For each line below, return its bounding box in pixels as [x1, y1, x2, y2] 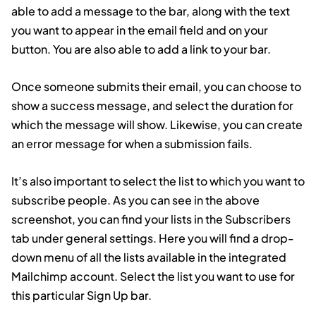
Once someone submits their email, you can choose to [11, 79, 301, 95]
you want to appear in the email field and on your [11, 23, 268, 38]
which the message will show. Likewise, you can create [11, 117, 303, 133]
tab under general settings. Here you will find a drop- [11, 231, 294, 246]
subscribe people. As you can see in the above [11, 193, 260, 208]
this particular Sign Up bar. [11, 288, 152, 303]
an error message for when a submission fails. [11, 136, 253, 152]
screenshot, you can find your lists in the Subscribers [11, 212, 291, 227]
